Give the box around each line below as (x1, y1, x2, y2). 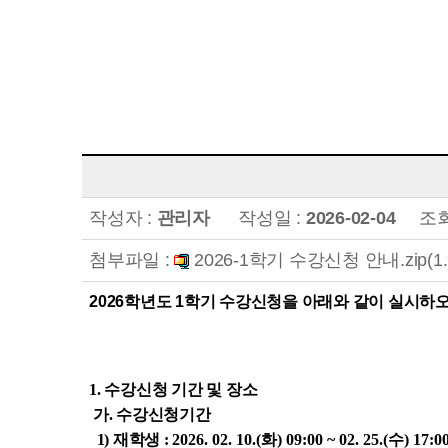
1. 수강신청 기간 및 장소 (89, 381, 258, 398)
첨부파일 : (89, 250, 175, 270)
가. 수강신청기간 (92, 406, 211, 423)
